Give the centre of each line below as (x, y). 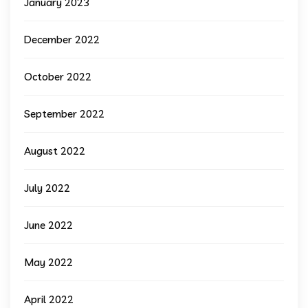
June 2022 (48, 225)
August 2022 (55, 151)
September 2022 (64, 114)
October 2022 (58, 77)
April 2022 (49, 300)
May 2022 (48, 263)
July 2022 (47, 188)
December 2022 (62, 40)
